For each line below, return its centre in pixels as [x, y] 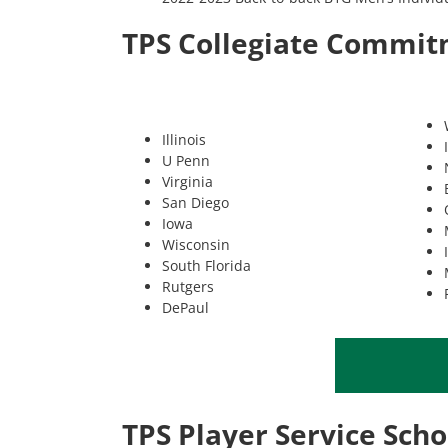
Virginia [187, 182]
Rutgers [188, 287]
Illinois [184, 140]
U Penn [186, 161]
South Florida [206, 266]
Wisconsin [196, 245]
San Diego [195, 203]
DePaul [185, 308]
